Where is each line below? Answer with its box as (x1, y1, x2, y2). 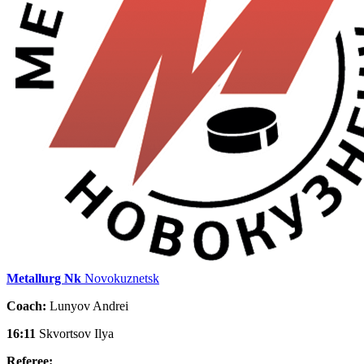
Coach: (6, 298, 46, 313)
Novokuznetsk (84, 271, 159, 285)
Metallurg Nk (6, 271, 81, 285)
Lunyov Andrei (46, 298, 128, 313)
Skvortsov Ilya (39, 326, 114, 340)
